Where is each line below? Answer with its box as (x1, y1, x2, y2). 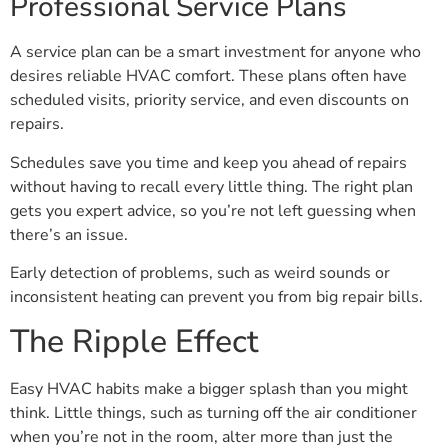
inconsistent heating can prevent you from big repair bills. (10, 285, 423, 308)
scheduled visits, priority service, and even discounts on (10, 89, 409, 112)
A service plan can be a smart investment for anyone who (10, 41, 421, 64)
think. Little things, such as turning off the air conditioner (10, 402, 417, 425)
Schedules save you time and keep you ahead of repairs (10, 151, 407, 174)
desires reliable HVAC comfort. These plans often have (10, 65, 407, 88)
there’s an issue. (10, 223, 128, 246)
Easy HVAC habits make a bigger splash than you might (10, 378, 408, 401)
